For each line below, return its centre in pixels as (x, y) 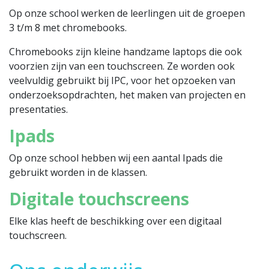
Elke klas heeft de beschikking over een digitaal (115, 221)
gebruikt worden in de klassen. (78, 172)
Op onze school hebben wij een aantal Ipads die (116, 158)
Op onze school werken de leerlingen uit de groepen (127, 13)
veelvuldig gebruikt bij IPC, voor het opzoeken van (122, 80)
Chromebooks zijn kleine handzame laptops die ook (125, 51)
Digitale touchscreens (99, 198)
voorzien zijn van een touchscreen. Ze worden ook (122, 66)
